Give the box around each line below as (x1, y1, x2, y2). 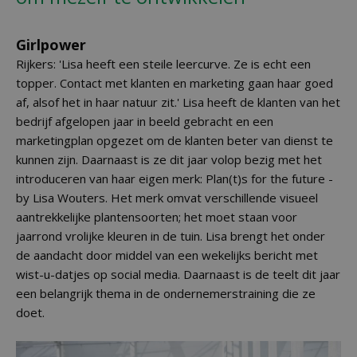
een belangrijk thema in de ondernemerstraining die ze (16, 285, 316, 301)
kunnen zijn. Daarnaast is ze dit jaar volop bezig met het (16, 151, 322, 167)
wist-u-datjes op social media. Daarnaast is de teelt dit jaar (16, 266, 340, 282)
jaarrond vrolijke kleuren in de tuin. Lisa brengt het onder (16, 228, 325, 244)
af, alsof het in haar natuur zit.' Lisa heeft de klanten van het (16, 94, 340, 110)
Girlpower (16, 35, 86, 54)
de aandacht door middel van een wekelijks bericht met (16, 247, 318, 263)
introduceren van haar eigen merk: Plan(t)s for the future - (16, 171, 333, 186)
